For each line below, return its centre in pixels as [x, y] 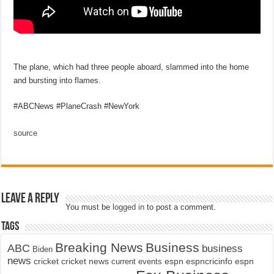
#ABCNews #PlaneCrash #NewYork [77, 106]
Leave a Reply [31, 199]
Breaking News [99, 247]
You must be [89, 207]
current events [137, 261]
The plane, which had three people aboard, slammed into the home [131, 67]
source [26, 133]
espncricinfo [209, 261]
